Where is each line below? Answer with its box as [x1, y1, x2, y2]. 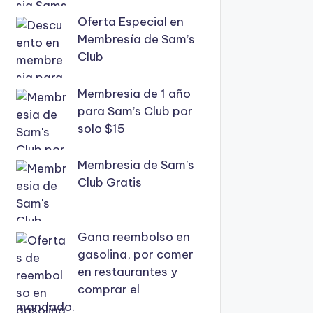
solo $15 [77, 120, 125, 136]
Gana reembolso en [77, 229, 190, 245]
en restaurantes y [77, 264, 177, 280]
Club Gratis [77, 175, 142, 191]
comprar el [77, 282, 140, 298]
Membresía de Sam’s [77, 31, 195, 47]
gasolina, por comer [77, 247, 194, 263]
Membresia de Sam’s [77, 157, 194, 173]
